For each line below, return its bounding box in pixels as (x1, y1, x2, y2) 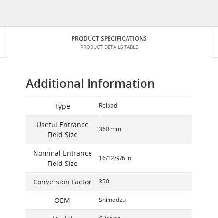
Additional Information (26, 75, 155, 91)
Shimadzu (99, 196, 126, 204)
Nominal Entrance (33, 148, 92, 158)
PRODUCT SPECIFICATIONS (71, 35, 147, 43)
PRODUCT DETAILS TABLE (80, 44, 138, 51)
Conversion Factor (33, 177, 92, 187)
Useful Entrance (36, 120, 89, 129)
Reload (99, 101, 118, 110)
